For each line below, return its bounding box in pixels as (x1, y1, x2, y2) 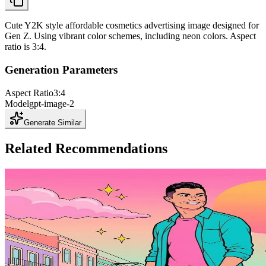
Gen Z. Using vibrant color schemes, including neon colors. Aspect (5, 31, 256, 42)
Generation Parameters (5, 64, 118, 77)
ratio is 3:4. (5, 42, 46, 52)
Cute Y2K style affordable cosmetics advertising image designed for (5, 20, 259, 31)
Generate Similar (24, 118, 81, 127)
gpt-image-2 (29, 98, 74, 109)
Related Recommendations (5, 140, 167, 156)
